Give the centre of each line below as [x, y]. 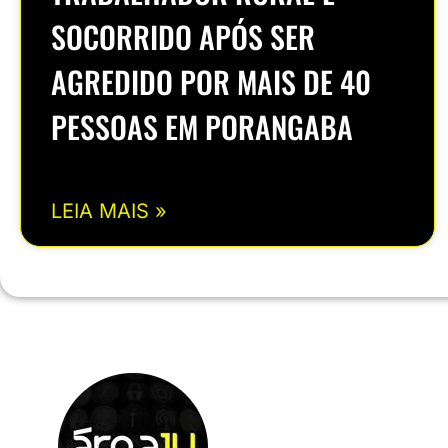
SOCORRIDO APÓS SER [183, 37]
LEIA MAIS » [109, 211]
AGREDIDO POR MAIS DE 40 [211, 82]
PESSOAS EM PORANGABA [202, 127]
